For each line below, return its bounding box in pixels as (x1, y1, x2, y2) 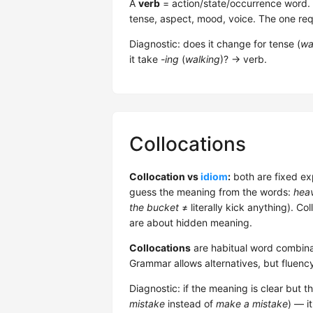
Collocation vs (129, 170, 201, 182)
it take (129, 53, 161, 65)
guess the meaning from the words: (129, 186, 293, 198)
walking (185, 53, 220, 65)
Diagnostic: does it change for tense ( (129, 38, 300, 50)
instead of (165, 298, 216, 310)
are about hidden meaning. (129, 217, 252, 228)
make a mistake (216, 298, 288, 310)
